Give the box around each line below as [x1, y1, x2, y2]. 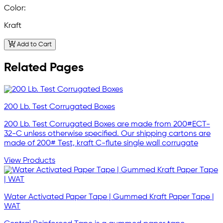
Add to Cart [15, 41, 52, 48]
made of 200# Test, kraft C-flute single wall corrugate [4, 139, 198, 147]
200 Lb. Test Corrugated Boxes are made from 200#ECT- [4, 120, 210, 128]
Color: [4, 4, 26, 13]
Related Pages [4, 61, 84, 74]
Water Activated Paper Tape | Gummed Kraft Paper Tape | [4, 193, 214, 201]
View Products [4, 156, 55, 165]
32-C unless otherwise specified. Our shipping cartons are [4, 129, 211, 138]
